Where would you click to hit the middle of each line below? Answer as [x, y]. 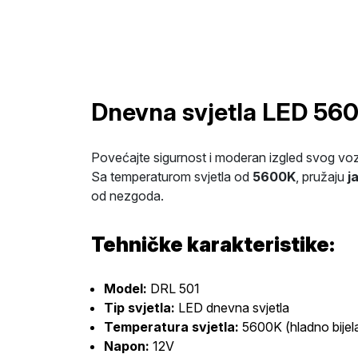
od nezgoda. [127, 196]
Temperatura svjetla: [171, 327]
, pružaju [322, 177]
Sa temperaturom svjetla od [172, 177]
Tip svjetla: [139, 308]
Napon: [127, 346]
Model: [125, 288]
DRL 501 [173, 288]
